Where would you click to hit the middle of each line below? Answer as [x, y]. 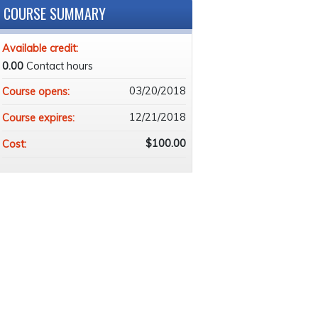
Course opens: [37, 91]
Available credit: [41, 48]
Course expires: [39, 117]
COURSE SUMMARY [54, 13]
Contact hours [59, 66]
